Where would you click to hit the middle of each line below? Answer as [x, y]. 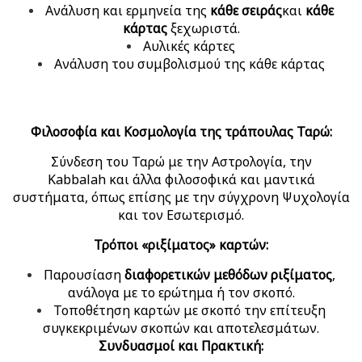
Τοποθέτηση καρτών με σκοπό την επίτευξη [189, 310]
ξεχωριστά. [203, 28]
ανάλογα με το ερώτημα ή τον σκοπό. [181, 292]
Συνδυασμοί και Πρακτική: [181, 345]
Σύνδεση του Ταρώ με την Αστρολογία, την [181, 161]
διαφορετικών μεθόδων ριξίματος [228, 274]
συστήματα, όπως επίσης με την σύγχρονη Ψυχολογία [181, 197]
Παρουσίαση [84, 274]
